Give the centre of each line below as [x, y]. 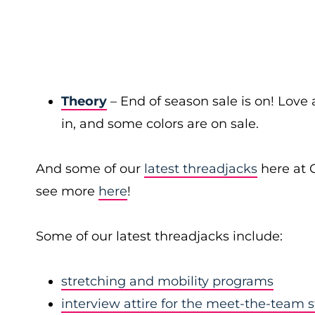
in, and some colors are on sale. [160, 124]
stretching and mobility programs [167, 281]
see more [67, 191]
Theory [84, 101]
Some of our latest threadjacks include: [159, 236]
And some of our [90, 169]
